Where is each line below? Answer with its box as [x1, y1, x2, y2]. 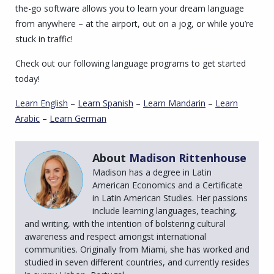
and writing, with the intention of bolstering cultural [24, 218, 226, 230]
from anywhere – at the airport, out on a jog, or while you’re [15, 18, 254, 30]
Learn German [50, 113, 106, 125]
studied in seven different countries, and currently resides [24, 256, 250, 268]
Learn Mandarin [143, 97, 206, 109]
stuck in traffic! [15, 33, 73, 45]
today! [15, 73, 40, 85]
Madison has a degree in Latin [92, 166, 212, 179]
